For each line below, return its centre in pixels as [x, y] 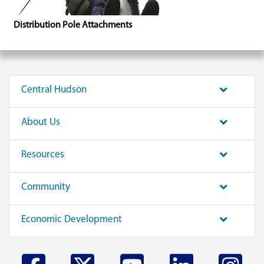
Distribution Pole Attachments [73, 25]
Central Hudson [54, 90]
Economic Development [72, 220]
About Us [41, 122]
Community [46, 187]
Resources [43, 155]
